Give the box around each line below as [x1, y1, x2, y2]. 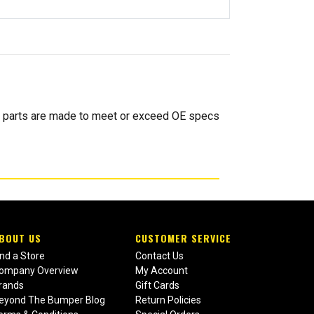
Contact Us [135, 250, 184, 262]
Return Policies [135, 294, 201, 306]
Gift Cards [135, 280, 179, 292]
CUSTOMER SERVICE [135, 231, 231, 246]
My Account [135, 265, 188, 277]
